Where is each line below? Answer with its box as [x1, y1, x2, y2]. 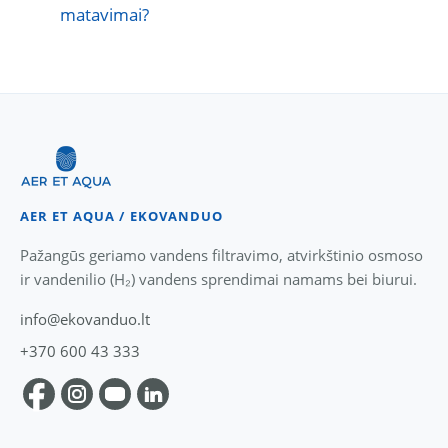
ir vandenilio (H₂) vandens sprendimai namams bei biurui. [20, 269, 417, 289]
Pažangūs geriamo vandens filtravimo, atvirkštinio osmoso [20, 245, 423, 265]
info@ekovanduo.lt [20, 309, 150, 329]
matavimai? [60, 3, 149, 26]
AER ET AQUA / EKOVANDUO [20, 207, 223, 225]
